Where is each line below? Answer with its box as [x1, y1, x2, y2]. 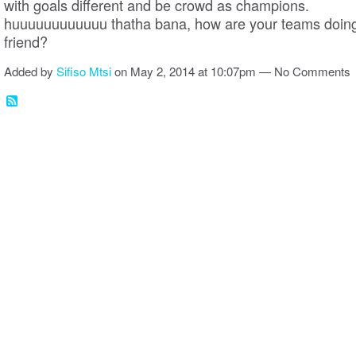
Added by [4, 63, 56, 80]
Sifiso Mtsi [56, 63, 111, 80]
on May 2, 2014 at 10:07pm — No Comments [111, 63, 350, 80]
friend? [4, 31, 60, 52]
